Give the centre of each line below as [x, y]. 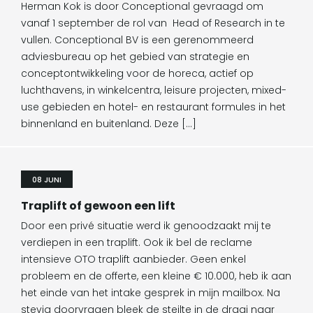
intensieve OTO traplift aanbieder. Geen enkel [133, 259]
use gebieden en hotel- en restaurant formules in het [153, 107]
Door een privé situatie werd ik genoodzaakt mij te [146, 226]
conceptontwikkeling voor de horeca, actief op [137, 73]
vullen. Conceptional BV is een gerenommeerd [137, 40]
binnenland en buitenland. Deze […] [109, 124]
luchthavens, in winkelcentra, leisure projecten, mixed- [154, 90]
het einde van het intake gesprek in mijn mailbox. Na [151, 293]
